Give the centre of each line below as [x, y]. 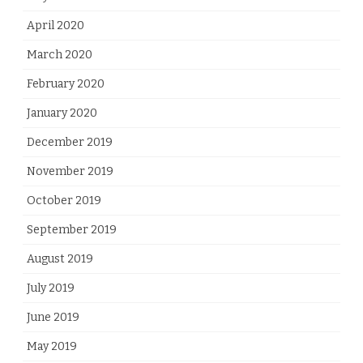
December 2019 [70, 142]
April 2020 [56, 25]
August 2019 [60, 258]
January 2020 [62, 113]
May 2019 [52, 346]
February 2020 [66, 83]
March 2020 [60, 54]
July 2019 [51, 288]
